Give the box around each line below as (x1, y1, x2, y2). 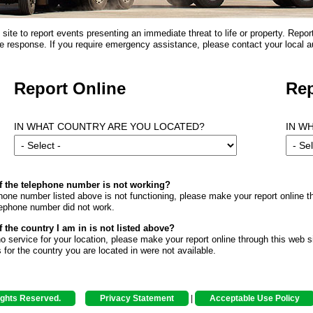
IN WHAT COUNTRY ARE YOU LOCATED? (13, 121, 205, 132)
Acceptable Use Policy (209, 293, 300, 303)
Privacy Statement (99, 293, 174, 303)
